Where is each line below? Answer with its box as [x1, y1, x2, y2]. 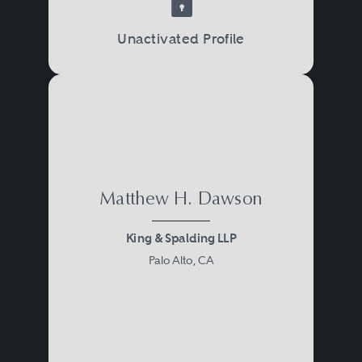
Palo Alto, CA [148, 253, 214, 267]
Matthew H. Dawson [99, 191, 263, 209]
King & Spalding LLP [125, 229, 237, 246]
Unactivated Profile [117, 29, 245, 47]
